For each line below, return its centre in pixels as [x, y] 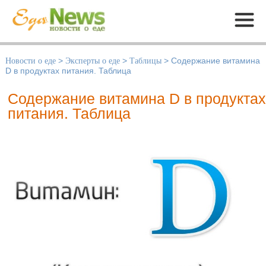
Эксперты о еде [93, 61]
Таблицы [145, 61]
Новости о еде [31, 61]
